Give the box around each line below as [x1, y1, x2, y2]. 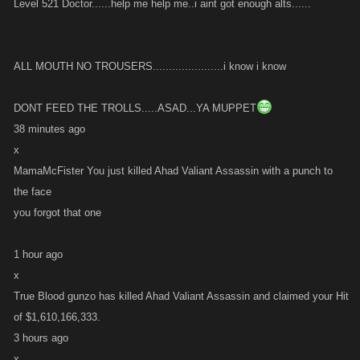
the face [14, 186, 51, 198]
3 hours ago [14, 332, 68, 344]
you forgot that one [14, 207, 101, 219]
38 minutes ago [14, 123, 85, 135]
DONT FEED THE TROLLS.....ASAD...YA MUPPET [14, 102, 256, 114]
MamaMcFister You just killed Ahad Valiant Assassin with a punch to [14, 165, 333, 177]
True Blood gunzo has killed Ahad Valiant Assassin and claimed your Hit [14, 290, 349, 302]
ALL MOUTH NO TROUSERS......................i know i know [14, 60, 286, 72]
